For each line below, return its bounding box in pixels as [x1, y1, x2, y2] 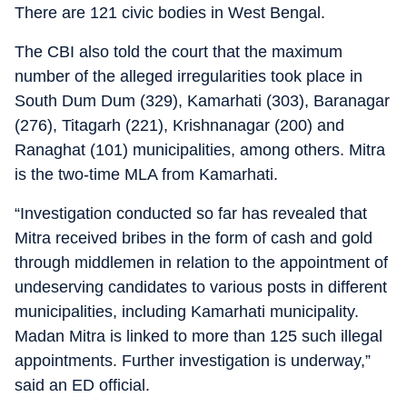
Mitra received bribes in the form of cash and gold [15, 229, 372, 247]
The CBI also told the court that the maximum [15, 43, 342, 61]
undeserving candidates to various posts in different [15, 278, 387, 296]
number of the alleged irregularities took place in [15, 67, 362, 85]
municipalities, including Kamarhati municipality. [15, 303, 359, 321]
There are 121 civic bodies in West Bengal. [15, 4, 325, 22]
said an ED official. [15, 376, 150, 394]
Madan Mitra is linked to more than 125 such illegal [15, 327, 382, 345]
